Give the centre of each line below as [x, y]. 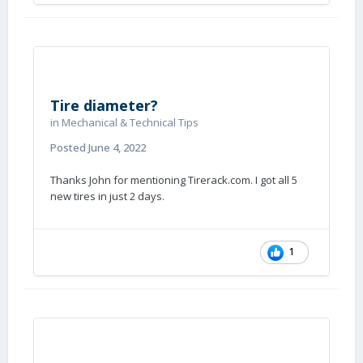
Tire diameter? [104, 105]
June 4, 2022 [117, 147]
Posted [69, 147]
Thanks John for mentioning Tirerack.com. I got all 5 [174, 180]
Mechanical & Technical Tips [130, 122]
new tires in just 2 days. [109, 196]
